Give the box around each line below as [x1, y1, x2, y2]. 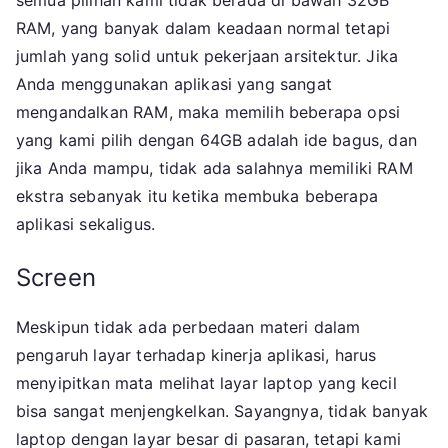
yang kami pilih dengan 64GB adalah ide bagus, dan [16, 130, 417, 151]
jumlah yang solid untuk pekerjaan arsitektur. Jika [16, 46, 399, 67]
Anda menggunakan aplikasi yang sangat [16, 74, 332, 95]
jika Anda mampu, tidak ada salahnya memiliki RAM [16, 158, 413, 179]
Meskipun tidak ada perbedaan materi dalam [16, 317, 361, 338]
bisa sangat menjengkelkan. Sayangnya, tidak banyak [16, 401, 429, 422]
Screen [16, 263, 96, 293]
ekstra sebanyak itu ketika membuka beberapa [16, 186, 378, 207]
